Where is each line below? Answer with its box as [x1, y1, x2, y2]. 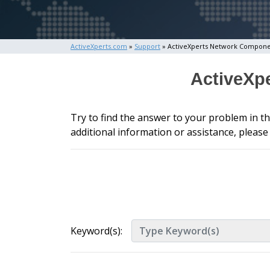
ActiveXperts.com [71, 42, 127, 51]
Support [134, 42, 160, 51]
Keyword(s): [71, 224, 122, 237]
